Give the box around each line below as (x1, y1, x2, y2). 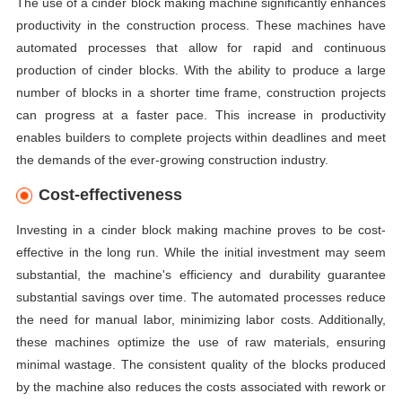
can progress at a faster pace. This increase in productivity (15, 108, 387, 123)
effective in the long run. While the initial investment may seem (15, 245, 387, 260)
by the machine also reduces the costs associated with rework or (15, 380, 387, 395)
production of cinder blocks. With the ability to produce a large (15, 63, 387, 78)
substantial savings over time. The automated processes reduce (15, 290, 387, 305)
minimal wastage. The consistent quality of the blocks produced (15, 357, 387, 372)
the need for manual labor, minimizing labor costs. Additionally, (15, 312, 387, 328)
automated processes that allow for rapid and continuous (15, 40, 387, 56)
